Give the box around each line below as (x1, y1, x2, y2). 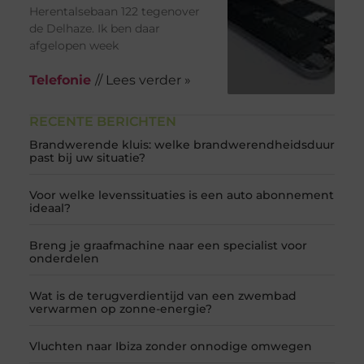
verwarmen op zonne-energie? (28, 301, 212, 317)
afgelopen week (28, 38, 119, 54)
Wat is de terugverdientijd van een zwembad (28, 288, 297, 304)
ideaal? (28, 201, 71, 216)
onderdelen (28, 251, 99, 266)
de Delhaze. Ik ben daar (28, 21, 160, 37)
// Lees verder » (94, 72, 191, 89)
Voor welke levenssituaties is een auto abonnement (28, 188, 334, 203)
